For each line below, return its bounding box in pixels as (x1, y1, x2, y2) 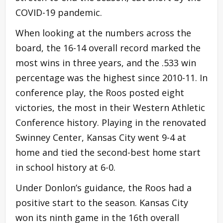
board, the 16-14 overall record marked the (15, 41, 201, 54)
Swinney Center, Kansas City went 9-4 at (15, 131, 186, 143)
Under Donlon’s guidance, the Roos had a (15, 181, 192, 194)
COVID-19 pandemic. (15, 6, 102, 18)
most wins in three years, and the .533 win (15, 56, 196, 69)
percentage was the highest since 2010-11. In (15, 71, 208, 84)
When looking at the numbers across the (15, 26, 191, 39)
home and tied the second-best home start (15, 146, 201, 158)
